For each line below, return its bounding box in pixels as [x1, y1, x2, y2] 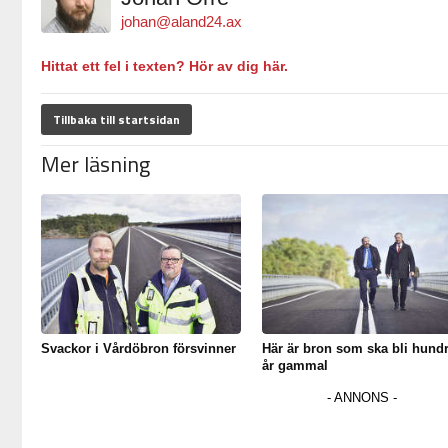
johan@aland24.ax [120, 12, 242, 30]
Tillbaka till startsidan [52, 109, 180, 129]
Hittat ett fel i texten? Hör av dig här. [40, 57, 288, 74]
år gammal [261, 357, 328, 373]
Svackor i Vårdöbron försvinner [41, 340, 236, 356]
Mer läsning [40, 146, 150, 181]
